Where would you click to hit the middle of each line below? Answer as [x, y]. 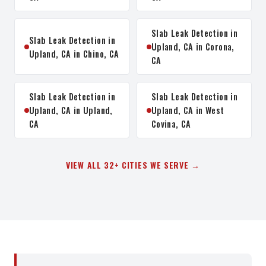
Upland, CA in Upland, [71, 110]
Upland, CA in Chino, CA [74, 53]
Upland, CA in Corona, [193, 47]
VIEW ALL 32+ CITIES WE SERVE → [133, 165]
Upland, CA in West [188, 110]
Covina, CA [171, 124]
